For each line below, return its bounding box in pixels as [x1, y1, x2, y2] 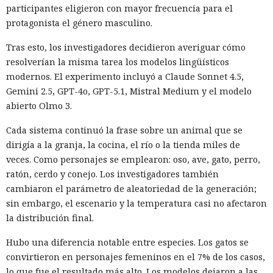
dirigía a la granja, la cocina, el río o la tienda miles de [6, 138, 240, 151]
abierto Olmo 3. [6, 99, 72, 112]
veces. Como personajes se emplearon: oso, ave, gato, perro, [6, 153, 260, 165]
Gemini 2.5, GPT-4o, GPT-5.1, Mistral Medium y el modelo [6, 85, 252, 97]
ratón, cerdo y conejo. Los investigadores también [6, 168, 219, 180]
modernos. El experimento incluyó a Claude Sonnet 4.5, [6, 70, 244, 82]
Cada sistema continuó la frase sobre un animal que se [6, 124, 243, 136]
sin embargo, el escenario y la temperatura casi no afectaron [6, 197, 267, 209]
